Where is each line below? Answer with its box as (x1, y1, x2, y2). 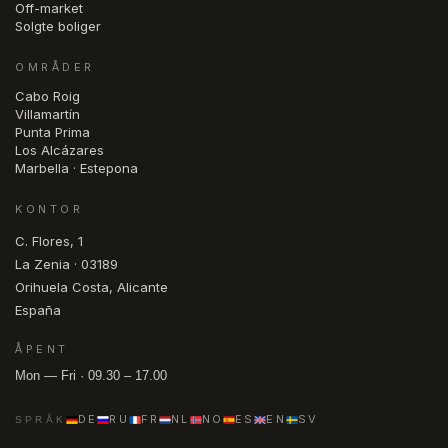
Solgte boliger (15, 17, 101, 34)
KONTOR (15, 202, 84, 217)
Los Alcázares (15, 142, 104, 159)
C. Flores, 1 (15, 232, 83, 249)
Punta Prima (15, 124, 90, 141)
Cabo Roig (15, 88, 80, 105)
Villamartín (15, 106, 80, 123)
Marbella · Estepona (15, 160, 138, 177)
